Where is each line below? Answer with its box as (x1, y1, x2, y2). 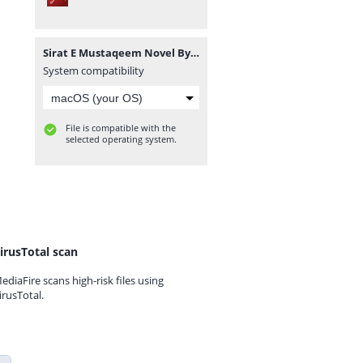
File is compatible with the (66, 122, 176, 134)
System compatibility (43, 63, 144, 78)
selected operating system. (66, 133, 177, 145)
